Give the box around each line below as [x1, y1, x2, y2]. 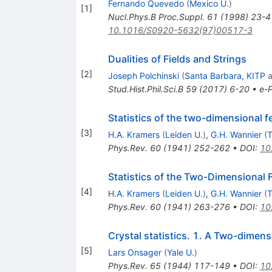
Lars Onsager [107, 247, 161, 258]
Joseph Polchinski [107, 70, 179, 81]
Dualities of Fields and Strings [107, 53, 246, 66]
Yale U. [166, 247, 194, 258]
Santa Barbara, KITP [184, 70, 265, 81]
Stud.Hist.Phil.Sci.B [107, 84, 183, 95]
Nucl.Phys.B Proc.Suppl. [107, 12, 205, 22]
